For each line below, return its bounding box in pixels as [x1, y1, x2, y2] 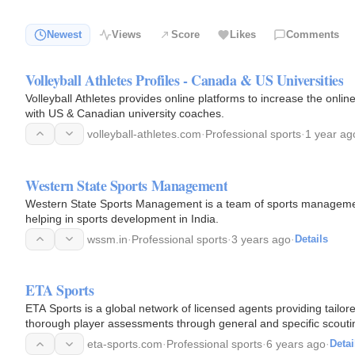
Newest [47, 29, 82, 41]
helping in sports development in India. [25, 212, 219, 225]
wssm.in [87, 232, 128, 246]
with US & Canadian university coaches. [25, 106, 224, 120]
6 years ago [266, 338, 326, 351]
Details [295, 232, 328, 245]
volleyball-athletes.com [87, 127, 201, 140]
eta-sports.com [87, 338, 162, 351]
